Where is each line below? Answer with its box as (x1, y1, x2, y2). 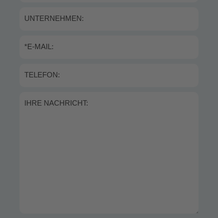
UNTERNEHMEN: (24, 14, 84, 22)
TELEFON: (24, 71, 60, 79)
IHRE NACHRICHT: (24, 99, 88, 107)
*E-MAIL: (24, 42, 54, 51)
